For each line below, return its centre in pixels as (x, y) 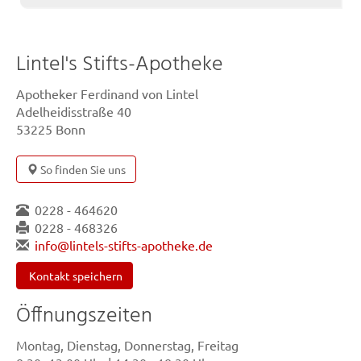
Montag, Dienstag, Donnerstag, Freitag (127, 345)
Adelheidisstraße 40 (74, 111)
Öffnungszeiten (84, 316)
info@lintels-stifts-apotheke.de (124, 245)
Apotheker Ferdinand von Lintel (107, 93)
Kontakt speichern (75, 276)
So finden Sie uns (82, 169)
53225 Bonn (51, 129)
